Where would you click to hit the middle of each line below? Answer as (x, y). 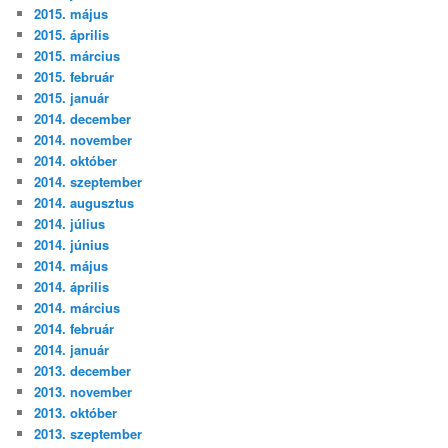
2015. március (77, 55)
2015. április (72, 34)
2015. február (74, 76)
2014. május (71, 265)
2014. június (72, 244)
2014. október (76, 160)
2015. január (72, 97)
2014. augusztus (84, 202)
